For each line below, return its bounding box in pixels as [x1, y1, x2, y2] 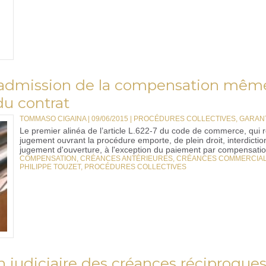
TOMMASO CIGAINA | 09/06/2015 [20, 115, 128, 123]
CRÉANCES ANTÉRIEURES [80, 154, 173, 163]
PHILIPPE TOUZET [20, 163, 81, 171]
